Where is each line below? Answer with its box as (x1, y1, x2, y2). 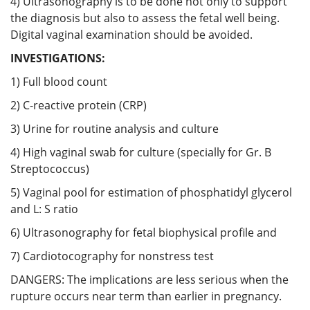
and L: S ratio (10, 201, 78, 217)
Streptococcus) (10, 161, 89, 176)
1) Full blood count (10, 73, 107, 89)
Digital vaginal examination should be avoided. (10, 26, 253, 42)
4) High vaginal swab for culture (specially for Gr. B (10, 144, 271, 160)
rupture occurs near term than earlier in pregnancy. (10, 288, 282, 304)
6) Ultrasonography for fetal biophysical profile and (10, 224, 277, 240)
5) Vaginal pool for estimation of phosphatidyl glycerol (10, 184, 292, 200)
